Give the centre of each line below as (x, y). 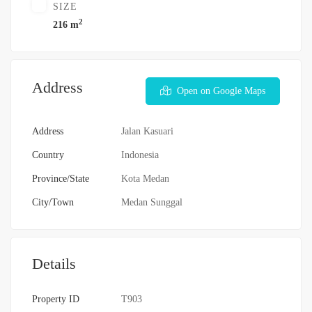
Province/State (61, 179)
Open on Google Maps (221, 91)
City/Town (53, 203)
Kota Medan (145, 179)
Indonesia (140, 155)
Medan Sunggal (152, 203)
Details (54, 264)
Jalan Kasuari (147, 132)
